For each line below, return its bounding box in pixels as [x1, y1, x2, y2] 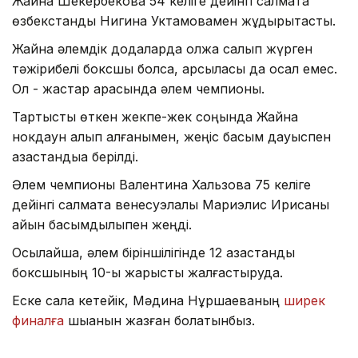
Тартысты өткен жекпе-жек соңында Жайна [12, 109, 298, 125]
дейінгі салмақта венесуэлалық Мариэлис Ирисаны [12, 197, 329, 213]
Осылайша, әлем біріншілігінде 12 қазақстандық [12, 245, 295, 261]
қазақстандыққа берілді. [12, 149, 138, 165]
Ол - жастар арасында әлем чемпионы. [12, 81, 265, 97]
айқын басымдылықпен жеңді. [12, 217, 192, 233]
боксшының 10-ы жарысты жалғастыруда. [12, 265, 283, 281]
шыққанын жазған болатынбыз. [64, 312, 255, 329]
